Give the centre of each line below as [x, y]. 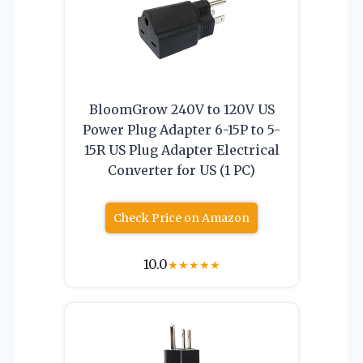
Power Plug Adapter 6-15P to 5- [181, 129]
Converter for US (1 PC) [181, 170]
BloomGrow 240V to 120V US [181, 109]
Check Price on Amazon [181, 218]
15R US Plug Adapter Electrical [181, 149]
